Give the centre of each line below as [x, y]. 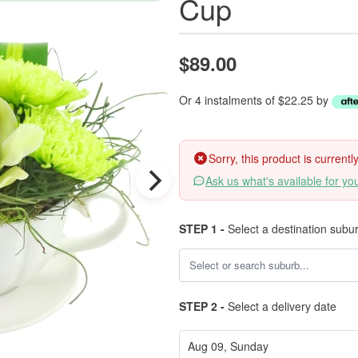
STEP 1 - [202, 229]
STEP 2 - [202, 306]
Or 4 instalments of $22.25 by [255, 100]
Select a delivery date [280, 306]
